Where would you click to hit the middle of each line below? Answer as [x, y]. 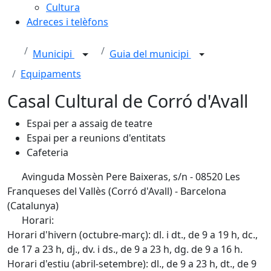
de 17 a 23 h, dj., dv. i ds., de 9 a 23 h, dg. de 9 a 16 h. [125, 249]
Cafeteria [47, 152]
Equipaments [51, 74]
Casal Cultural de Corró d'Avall [128, 101]
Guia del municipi [150, 54]
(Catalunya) [33, 206]
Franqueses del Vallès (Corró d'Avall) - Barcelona [117, 191]
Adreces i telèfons [67, 22]
